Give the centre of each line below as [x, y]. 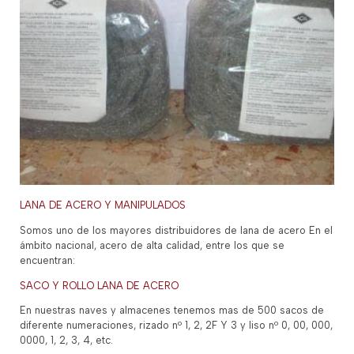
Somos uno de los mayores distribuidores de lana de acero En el [177, 230]
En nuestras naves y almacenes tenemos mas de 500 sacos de [172, 311]
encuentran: [48, 260]
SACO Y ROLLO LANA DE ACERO [100, 285]
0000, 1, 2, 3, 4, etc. [67, 341]
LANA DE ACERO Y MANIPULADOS [103, 205]
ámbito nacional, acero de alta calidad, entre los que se [153, 245]
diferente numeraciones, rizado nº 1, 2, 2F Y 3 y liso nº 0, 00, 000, [177, 326]
